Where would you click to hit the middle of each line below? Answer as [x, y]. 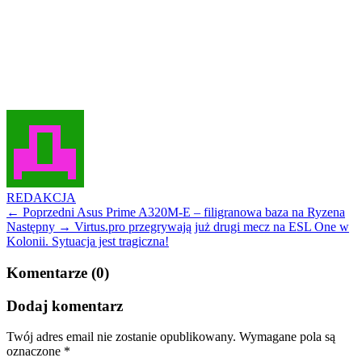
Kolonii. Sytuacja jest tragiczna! [88, 242]
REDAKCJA [41, 198]
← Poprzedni [40, 213]
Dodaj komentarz [65, 305]
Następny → [39, 227]
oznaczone [35, 351]
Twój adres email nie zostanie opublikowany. [121, 337]
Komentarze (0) [58, 273]
